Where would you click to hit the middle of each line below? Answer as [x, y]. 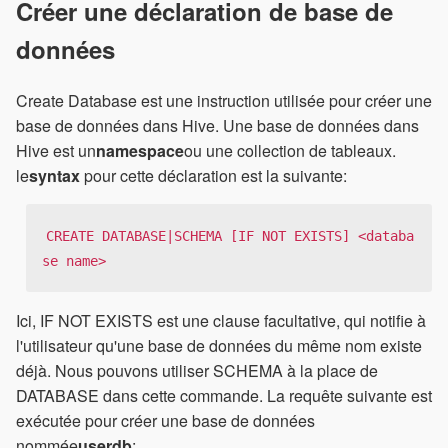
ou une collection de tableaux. [290, 150]
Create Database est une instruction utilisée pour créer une [224, 100]
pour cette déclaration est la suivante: [213, 175]
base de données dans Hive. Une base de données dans [217, 125]
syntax [54, 175]
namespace [140, 150]
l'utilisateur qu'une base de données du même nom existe [219, 346]
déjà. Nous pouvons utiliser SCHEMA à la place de [197, 371]
